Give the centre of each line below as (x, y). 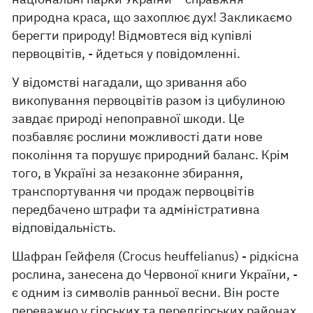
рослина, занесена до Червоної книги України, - (155, 274)
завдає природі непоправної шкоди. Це (129, 118)
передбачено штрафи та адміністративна (136, 209)
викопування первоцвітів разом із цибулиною (149, 100)
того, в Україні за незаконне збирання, (128, 173)
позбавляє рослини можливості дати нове (138, 137)
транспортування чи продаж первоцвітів (133, 191)
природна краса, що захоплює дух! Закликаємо (152, 17)
